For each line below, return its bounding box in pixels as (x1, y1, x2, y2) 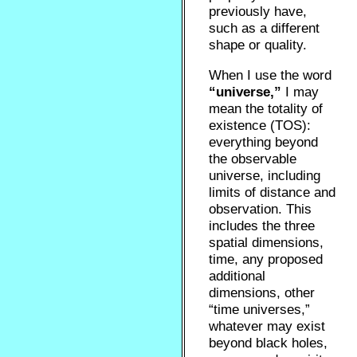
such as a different (209, 21, 320, 36)
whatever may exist (209, 319, 326, 334)
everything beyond (209, 135, 319, 150)
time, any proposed (209, 252, 324, 267)
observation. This (209, 202, 312, 217)
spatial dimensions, (209, 235, 324, 250)
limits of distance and (209, 185, 336, 200)
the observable (209, 151, 297, 167)
